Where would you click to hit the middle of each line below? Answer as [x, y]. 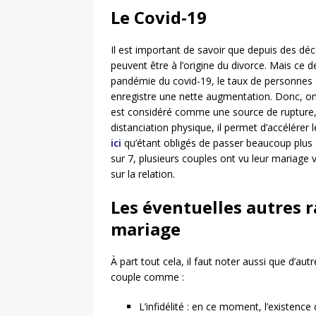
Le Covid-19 [159, 17]
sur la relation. [143, 174]
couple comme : [147, 276]
